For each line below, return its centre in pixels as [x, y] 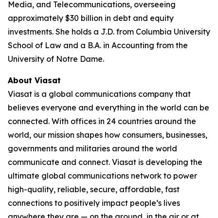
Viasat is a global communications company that [99, 94]
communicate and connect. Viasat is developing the [105, 162]
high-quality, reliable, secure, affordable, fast [94, 189]
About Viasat [34, 80]
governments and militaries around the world [92, 148]
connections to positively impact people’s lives [94, 203]
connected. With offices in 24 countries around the [102, 121]
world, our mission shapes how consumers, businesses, [108, 135]
